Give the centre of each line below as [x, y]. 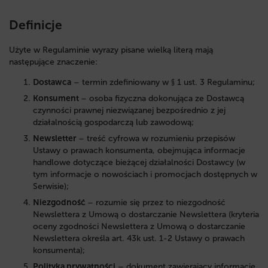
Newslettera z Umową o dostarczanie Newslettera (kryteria [146, 215]
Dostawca [52, 83]
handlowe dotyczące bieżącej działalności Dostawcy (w [139, 163]
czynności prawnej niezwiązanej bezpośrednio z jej [129, 111]
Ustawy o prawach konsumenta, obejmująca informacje [139, 151]
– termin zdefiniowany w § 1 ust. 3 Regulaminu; [163, 83]
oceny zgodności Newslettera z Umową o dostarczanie [139, 227]
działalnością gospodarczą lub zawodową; [113, 123]
